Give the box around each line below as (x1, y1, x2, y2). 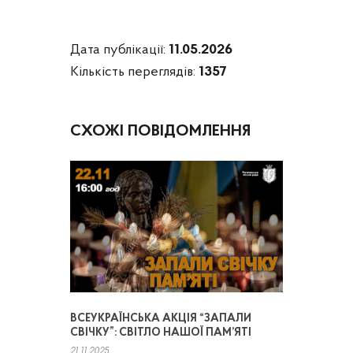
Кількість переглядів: (70, 65, 199, 80)
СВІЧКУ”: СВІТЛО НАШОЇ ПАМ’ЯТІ (70, 327, 251, 339)
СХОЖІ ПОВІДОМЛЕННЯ (70, 124, 251, 140)
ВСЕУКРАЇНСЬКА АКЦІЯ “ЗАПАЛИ (70, 313, 251, 325)
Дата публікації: (70, 43, 169, 58)
